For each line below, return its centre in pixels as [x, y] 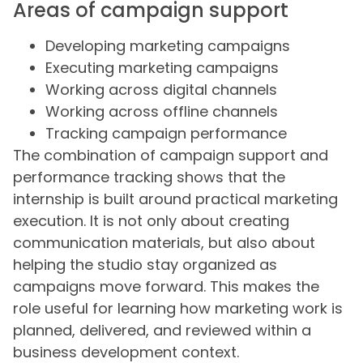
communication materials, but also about [164, 242]
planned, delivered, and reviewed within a [162, 330]
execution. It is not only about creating [151, 220]
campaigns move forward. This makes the [166, 286]
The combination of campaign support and [171, 155]
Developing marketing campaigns [168, 45]
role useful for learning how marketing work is [178, 308]
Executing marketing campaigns [162, 67]
